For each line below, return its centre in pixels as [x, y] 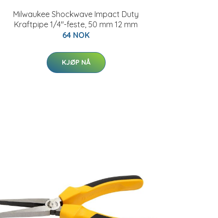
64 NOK [76, 35]
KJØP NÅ [76, 62]
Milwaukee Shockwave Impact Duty [76, 14]
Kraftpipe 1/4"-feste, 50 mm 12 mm [76, 24]
